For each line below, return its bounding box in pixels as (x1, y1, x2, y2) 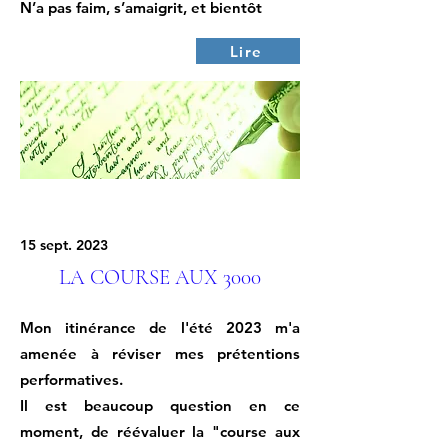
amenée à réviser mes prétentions (20, 344, 300, 363)
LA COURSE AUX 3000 (59, 265, 261, 290)
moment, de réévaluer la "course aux (20, 422, 300, 441)
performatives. (20, 370, 123, 389)
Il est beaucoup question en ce (20, 396, 300, 415)
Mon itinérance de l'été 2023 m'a (20, 318, 300, 337)
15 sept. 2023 (20, 236, 108, 254)
